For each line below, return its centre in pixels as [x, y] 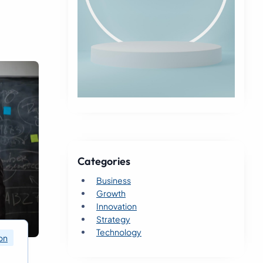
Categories [104, 161]
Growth [111, 193]
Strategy [113, 219]
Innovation [117, 206]
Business [114, 180]
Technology [119, 232]
